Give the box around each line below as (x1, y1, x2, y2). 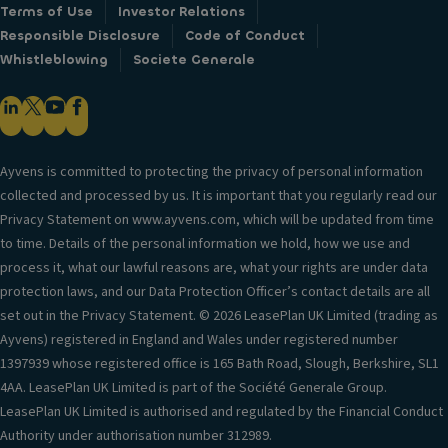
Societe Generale (133, 51, 255, 68)
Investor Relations (118, 3, 245, 20)
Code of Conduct (185, 27, 305, 44)
